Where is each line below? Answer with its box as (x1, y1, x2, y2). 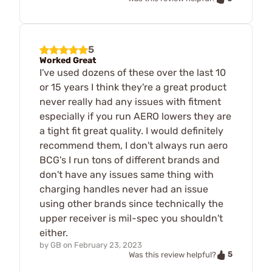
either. (39, 227, 68, 239)
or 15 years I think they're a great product (39, 81, 226, 93)
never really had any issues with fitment (39, 96, 221, 108)
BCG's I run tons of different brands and (39, 154, 220, 166)
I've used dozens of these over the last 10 (39, 67, 226, 79)
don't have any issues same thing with (39, 169, 214, 181)
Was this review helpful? (129, 250, 216, 260)
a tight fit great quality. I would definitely (39, 125, 223, 137)
